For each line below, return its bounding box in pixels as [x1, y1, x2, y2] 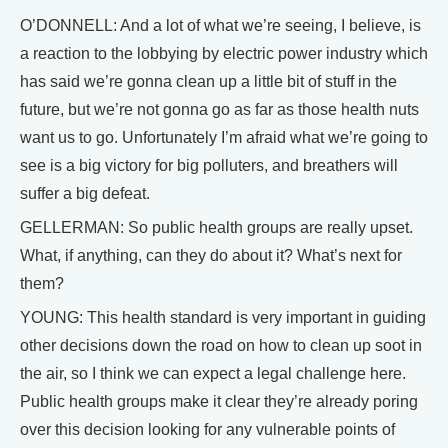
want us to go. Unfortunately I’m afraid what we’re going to [20, 129, 428, 147]
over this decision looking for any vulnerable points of [20, 421, 395, 439]
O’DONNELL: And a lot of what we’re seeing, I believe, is [20, 17, 421, 35]
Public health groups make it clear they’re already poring [20, 393, 418, 411]
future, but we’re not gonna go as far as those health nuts [20, 101, 419, 119]
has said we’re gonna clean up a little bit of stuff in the [20, 73, 397, 91]
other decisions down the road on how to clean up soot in [20, 337, 422, 355]
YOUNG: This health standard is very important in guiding [20, 309, 426, 327]
